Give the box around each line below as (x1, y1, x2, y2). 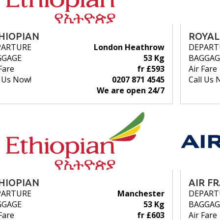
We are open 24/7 (96, 84, 165, 96)
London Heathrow (93, 41, 165, 53)
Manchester (117, 188, 165, 199)
